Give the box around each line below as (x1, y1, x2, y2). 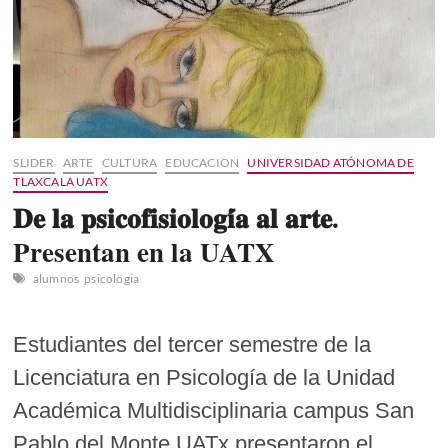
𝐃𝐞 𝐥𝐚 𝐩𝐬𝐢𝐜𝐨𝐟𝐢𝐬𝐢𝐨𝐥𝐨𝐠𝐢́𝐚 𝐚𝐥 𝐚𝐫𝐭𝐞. (13, 197, 340, 237)
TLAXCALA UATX (13, 173, 109, 189)
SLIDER (13, 154, 55, 170)
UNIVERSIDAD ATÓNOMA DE (247, 154, 414, 170)
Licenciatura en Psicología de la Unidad (13, 364, 396, 390)
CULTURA (101, 154, 158, 170)
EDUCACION (165, 154, 240, 170)
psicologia (84, 270, 140, 286)
